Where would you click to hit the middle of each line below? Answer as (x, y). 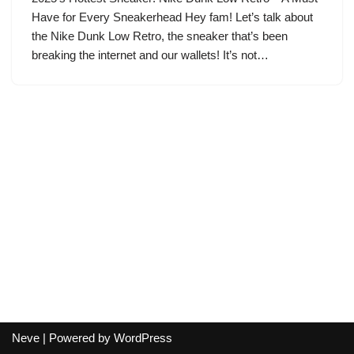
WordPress (143, 338)
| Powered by (77, 338)
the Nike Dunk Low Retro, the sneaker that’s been (160, 36)
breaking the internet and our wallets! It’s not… (152, 55)
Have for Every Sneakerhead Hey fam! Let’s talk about (172, 17)
